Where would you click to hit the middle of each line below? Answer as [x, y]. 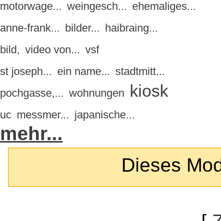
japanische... [105, 115]
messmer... [43, 115]
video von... [53, 50]
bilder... [82, 28]
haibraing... [131, 28]
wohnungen [97, 93]
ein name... [84, 72]
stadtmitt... [140, 72]
